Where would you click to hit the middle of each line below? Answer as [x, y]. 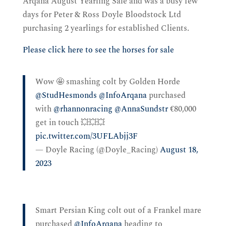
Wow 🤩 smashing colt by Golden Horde [107, 82]
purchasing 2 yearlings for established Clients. [106, 29]
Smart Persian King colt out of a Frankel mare [118, 211]
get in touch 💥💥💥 [70, 123]
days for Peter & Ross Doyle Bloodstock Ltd [102, 15]
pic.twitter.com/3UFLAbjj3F [86, 136]
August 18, [179, 150]
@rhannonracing [83, 109]
